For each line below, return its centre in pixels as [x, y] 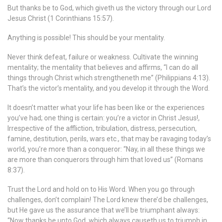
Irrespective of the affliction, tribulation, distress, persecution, [102, 128]
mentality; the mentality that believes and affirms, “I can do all [103, 67]
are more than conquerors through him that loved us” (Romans [105, 160]
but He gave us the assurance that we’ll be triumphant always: [104, 210]
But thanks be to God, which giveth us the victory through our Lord [109, 8]
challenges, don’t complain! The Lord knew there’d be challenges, [108, 200]
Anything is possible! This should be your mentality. [86, 38]
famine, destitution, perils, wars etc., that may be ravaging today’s [109, 139]
